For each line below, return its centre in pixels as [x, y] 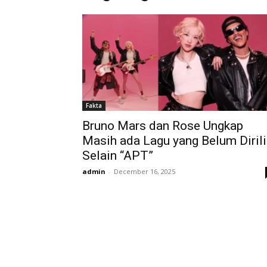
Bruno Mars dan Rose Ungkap [163, 126]
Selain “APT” [118, 156]
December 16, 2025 [145, 171]
